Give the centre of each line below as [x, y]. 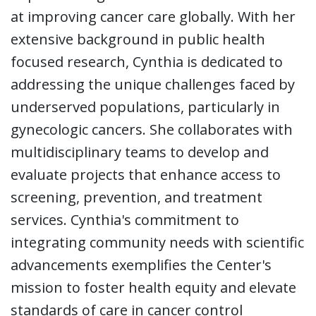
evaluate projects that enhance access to [146, 175]
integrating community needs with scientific [157, 243]
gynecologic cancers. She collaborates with [152, 130]
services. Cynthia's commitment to [125, 220]
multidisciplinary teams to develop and [140, 152]
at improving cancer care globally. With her [153, 17]
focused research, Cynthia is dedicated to [147, 62]
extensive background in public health [138, 39]
